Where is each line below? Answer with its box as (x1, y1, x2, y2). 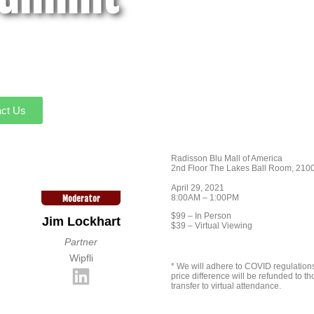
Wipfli (69, 252, 93, 264)
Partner (64, 236, 98, 247)
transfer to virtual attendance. (171, 281, 283, 291)
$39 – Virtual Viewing (171, 221, 252, 231)
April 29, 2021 (171, 183, 224, 193)
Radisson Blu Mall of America (171, 153, 282, 163)
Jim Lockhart (41, 214, 121, 228)
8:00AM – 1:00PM (171, 193, 239, 203)
